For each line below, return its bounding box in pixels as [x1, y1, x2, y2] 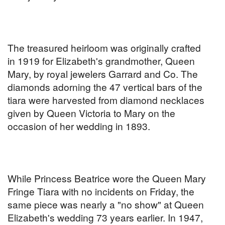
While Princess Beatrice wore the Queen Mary [8, 171, 206, 185]
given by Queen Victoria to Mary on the [8, 106, 175, 120]
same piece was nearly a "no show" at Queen [8, 197, 204, 211]
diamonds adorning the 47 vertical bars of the [8, 80, 202, 94]
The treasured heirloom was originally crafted [8, 41, 201, 55]
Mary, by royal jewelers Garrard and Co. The [8, 67, 198, 81]
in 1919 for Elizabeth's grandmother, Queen [8, 54, 195, 68]
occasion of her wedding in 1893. [8, 119, 150, 133]
